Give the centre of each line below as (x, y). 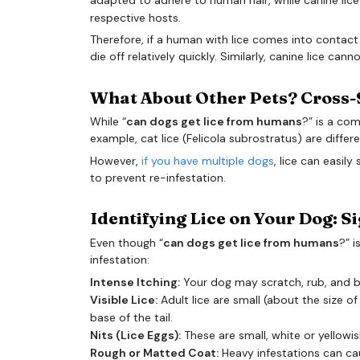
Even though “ (127, 242)
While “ (108, 122)
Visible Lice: (124, 300)
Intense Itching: (135, 282)
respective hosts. (135, 17)
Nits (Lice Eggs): (135, 335)
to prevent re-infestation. (158, 177)
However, (116, 160)
